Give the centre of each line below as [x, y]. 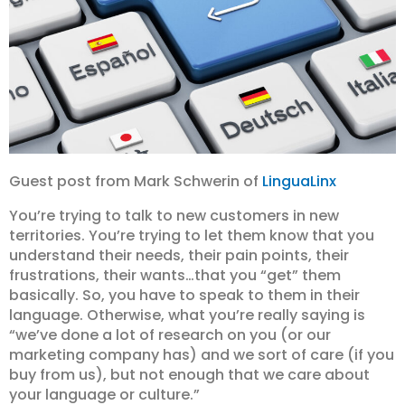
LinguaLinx [299, 181]
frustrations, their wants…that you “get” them [175, 276]
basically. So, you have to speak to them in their [184, 296]
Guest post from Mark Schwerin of [136, 181]
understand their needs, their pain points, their [179, 256]
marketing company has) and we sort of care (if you [202, 355]
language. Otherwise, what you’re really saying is [187, 316]
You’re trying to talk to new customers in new [174, 216]
